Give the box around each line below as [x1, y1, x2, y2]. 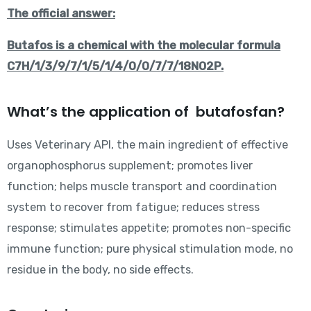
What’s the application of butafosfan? [7, 101, 285, 121]
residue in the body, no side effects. [7, 262, 194, 276]
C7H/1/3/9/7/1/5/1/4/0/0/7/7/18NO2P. [7, 60, 224, 74]
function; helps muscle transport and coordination [7, 179, 277, 193]
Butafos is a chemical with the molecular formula [7, 39, 280, 53]
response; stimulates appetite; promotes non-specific [7, 221, 291, 235]
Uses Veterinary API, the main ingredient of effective [7, 137, 288, 151]
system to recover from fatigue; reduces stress [7, 200, 260, 214]
